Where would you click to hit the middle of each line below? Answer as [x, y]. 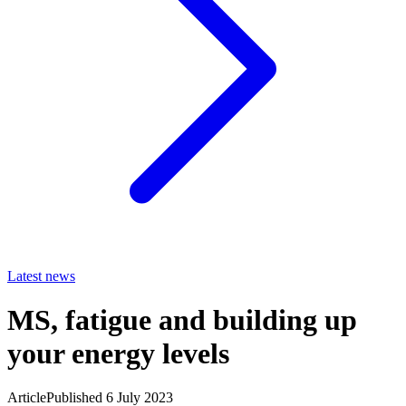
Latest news [41, 275]
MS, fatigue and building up [182, 320]
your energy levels [118, 354]
